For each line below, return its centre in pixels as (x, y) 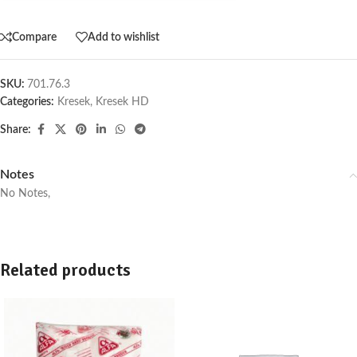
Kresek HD (122, 102)
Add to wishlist (124, 37)
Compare (34, 37)
